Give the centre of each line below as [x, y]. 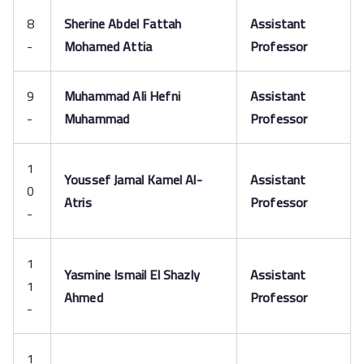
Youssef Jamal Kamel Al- [133, 180]
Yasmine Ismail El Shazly [132, 275]
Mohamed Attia [108, 46]
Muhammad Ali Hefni [122, 96]
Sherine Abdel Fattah [123, 24]
